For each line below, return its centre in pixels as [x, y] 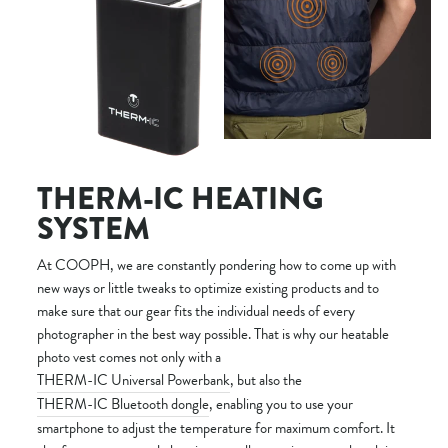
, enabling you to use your [281, 403]
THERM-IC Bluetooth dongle [123, 403]
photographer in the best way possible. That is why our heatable [213, 333]
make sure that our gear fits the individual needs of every [196, 310]
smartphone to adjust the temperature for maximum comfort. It [216, 427]
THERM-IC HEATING [180, 198]
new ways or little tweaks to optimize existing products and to [208, 287]
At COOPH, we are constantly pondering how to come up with [216, 264]
